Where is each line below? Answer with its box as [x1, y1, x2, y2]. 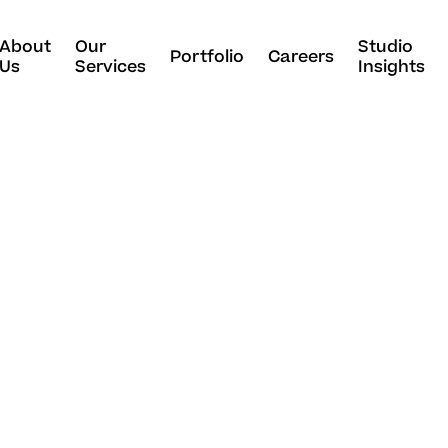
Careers [267, 44, 334, 69]
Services [74, 54, 146, 79]
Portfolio [169, 44, 244, 69]
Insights [357, 54, 425, 79]
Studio [357, 34, 413, 59]
